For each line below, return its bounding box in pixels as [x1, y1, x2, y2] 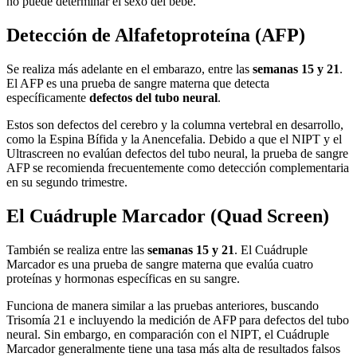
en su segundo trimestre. [6, 175, 127, 190]
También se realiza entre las [6, 242, 147, 257]
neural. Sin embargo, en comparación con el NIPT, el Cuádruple [6, 327, 329, 341]
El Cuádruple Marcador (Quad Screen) [6, 205, 329, 226]
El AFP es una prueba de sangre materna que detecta [6, 76, 269, 91]
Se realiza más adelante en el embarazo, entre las [6, 62, 253, 76]
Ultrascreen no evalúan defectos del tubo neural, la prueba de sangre [6, 147, 348, 161]
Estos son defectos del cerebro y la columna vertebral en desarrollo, [6, 118, 343, 132]
